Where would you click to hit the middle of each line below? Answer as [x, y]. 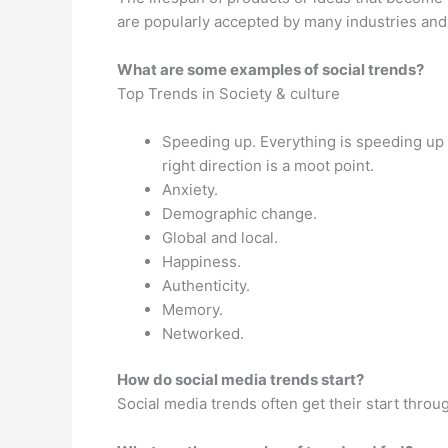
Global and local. [220, 237]
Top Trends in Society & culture [228, 93]
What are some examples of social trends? [270, 69]
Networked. [203, 333]
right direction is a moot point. [268, 165]
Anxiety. [190, 189]
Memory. [192, 309]
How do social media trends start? [240, 379]
